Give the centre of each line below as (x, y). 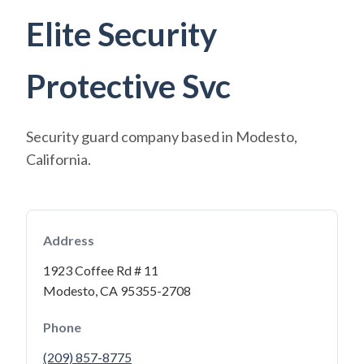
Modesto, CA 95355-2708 (117, 290)
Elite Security (121, 34)
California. (58, 159)
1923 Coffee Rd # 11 (101, 270)
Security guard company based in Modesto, (162, 136)
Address (69, 240)
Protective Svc (128, 86)
